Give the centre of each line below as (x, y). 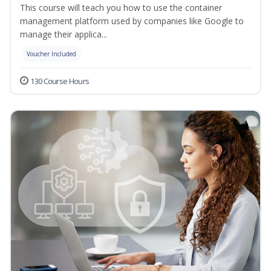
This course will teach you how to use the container (121, 8)
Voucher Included (51, 54)
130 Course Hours (60, 81)
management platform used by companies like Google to (132, 21)
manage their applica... (64, 34)
